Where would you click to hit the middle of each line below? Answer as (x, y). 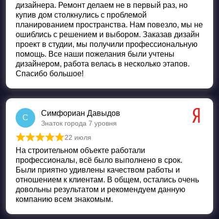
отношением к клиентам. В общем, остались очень (107, 179)
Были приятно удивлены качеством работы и (98, 170)
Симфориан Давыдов (81, 113)
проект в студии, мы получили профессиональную (107, 44)
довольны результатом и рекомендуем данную (100, 189)
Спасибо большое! (50, 73)
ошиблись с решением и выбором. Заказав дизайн (108, 34)
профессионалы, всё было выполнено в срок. (99, 160)
